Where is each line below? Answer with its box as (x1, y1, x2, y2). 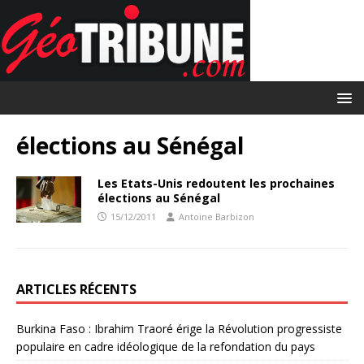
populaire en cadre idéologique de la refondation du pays (16, 339, 315, 354)
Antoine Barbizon (179, 210, 254, 223)
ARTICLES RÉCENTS (16, 280, 136, 298)
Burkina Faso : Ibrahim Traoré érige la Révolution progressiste (16, 321, 342, 336)
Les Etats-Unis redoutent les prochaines (97, 175, 335, 191)
